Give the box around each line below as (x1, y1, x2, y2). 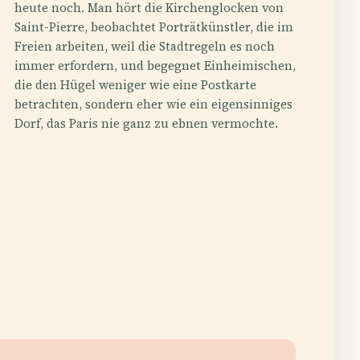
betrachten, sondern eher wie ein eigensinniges (14, 95, 292, 112)
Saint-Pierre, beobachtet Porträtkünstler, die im (14, 18, 293, 35)
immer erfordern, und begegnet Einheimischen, (14, 56, 296, 74)
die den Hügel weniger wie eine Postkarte (14, 76, 256, 93)
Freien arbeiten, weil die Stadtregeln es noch (14, 37, 275, 55)
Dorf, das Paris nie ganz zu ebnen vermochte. (14, 114, 278, 132)
